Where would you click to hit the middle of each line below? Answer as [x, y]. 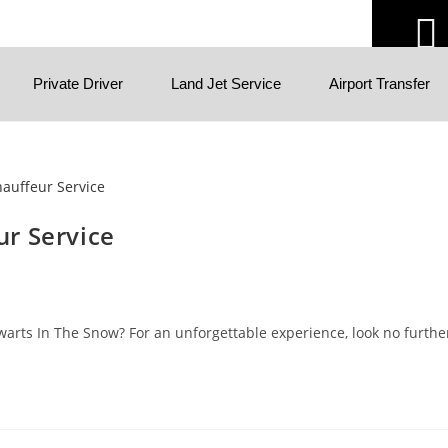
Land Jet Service [226, 83]
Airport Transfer [379, 83]
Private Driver [78, 83]
